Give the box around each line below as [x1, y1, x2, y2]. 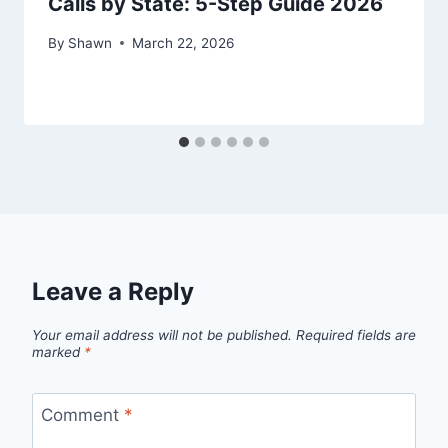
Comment [40, 405, 124, 426]
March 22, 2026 [132, 34, 235, 51]
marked [32, 343, 84, 360]
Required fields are [296, 326, 416, 343]
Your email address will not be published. [32, 326, 292, 343]
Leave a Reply [32, 276, 194, 306]
